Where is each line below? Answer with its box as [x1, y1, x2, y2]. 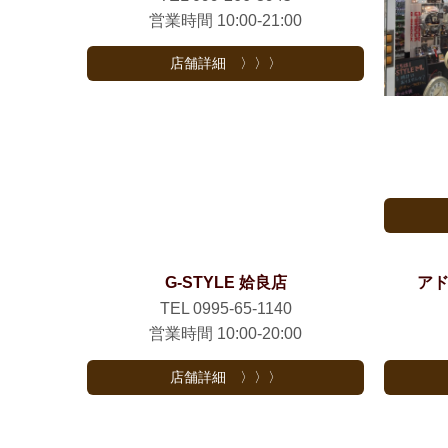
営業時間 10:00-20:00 [149, 325, 303, 343]
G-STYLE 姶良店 [164, 274, 287, 292]
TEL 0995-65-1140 [159, 300, 292, 318]
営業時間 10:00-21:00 [149, 11, 303, 29]
